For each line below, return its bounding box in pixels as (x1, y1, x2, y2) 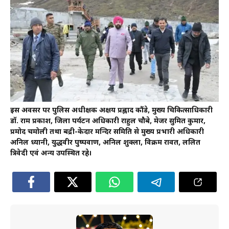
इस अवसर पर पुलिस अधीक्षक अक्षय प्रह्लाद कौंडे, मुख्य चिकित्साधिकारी (10, 105, 213, 116)
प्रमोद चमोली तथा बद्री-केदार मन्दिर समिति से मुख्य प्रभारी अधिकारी (10, 127, 204, 137)
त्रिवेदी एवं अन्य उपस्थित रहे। (10, 148, 92, 158)
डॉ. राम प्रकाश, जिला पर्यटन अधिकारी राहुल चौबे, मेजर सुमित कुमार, (10, 116, 205, 126)
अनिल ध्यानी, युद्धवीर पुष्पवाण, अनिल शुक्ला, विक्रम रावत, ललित (10, 138, 200, 148)
